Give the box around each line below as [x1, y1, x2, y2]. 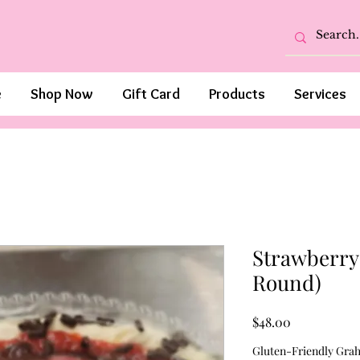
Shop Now [30, 85, 93, 103]
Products [208, 85, 265, 103]
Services [293, 85, 346, 103]
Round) [252, 268, 321, 297]
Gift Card [121, 85, 180, 103]
